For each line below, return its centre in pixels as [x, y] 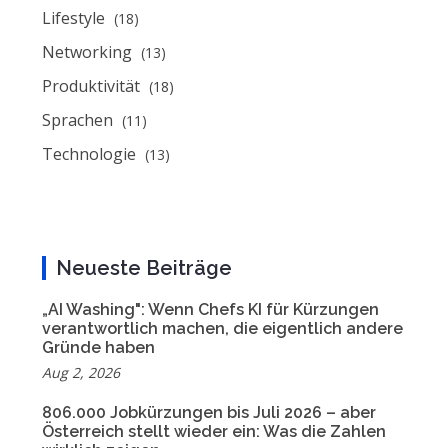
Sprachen [79, 120]
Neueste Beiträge [144, 268]
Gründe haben [98, 347]
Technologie [91, 154]
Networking [89, 52]
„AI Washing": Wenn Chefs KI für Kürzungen [210, 309]
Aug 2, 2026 [81, 372]
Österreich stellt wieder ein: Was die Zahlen [214, 431]
